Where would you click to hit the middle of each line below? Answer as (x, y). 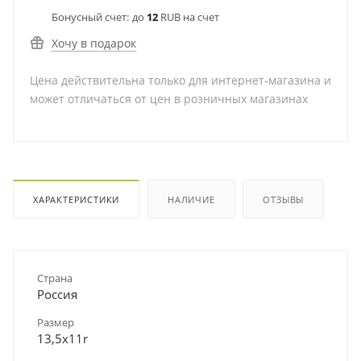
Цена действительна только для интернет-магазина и (180, 80)
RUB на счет (189, 17)
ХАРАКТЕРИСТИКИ (77, 199)
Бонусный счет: (90, 17)
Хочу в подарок (94, 43)
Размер (56, 322)
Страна (55, 278)
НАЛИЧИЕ (191, 199)
